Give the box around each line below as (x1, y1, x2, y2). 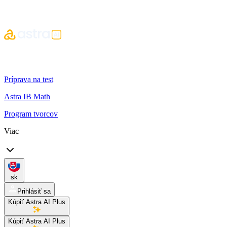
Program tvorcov (4, 109, 58, 118)
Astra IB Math (4, 92, 50, 101)
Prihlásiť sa (17, 187, 51, 195)
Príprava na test (4, 75, 53, 84)
